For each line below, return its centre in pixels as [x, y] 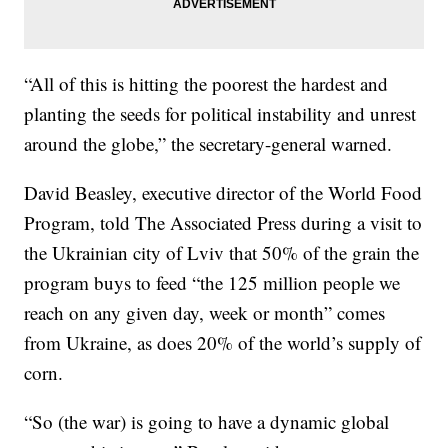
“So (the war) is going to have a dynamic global [207, 422]
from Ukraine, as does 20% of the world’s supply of [223, 343]
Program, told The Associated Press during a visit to [223, 223]
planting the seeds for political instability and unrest [220, 114]
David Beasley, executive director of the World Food [223, 193]
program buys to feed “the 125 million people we [212, 283]
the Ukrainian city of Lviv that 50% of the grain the [222, 253]
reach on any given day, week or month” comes [205, 313]
